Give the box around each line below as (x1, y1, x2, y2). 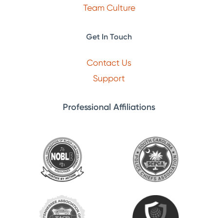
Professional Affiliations (63, 102, 155, 113)
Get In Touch (86, 32, 132, 42)
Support (93, 73, 125, 83)
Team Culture (83, 2, 135, 13)
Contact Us (87, 57, 131, 68)
